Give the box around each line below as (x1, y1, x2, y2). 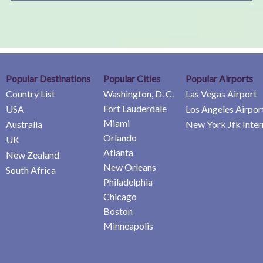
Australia (6, 118, 42, 130)
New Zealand (6, 149, 59, 160)
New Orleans (103, 161, 156, 173)
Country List (6, 87, 55, 99)
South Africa (6, 164, 56, 176)
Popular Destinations (6, 72, 90, 84)
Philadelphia (103, 176, 153, 187)
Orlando (103, 131, 137, 143)
